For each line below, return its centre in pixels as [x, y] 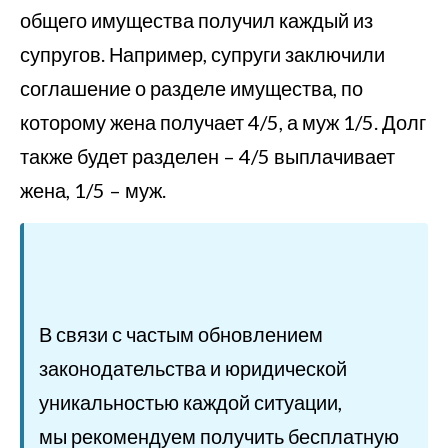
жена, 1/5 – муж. [93, 190]
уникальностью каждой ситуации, [192, 402]
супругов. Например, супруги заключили [202, 54]
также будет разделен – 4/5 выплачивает [207, 156]
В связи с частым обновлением [181, 334]
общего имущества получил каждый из [196, 20]
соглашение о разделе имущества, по [191, 88]
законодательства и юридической [193, 368]
